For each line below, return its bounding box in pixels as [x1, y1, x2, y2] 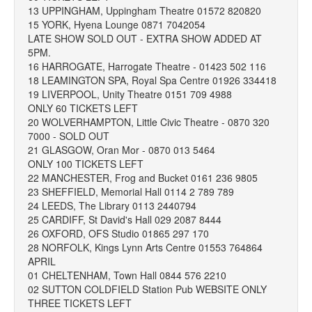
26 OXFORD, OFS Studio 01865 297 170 [28, 226, 209, 240]
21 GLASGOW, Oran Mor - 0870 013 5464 [28, 143, 215, 157]
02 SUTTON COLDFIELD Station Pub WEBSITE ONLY [28, 282, 267, 296]
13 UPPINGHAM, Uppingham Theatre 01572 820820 [28, 3, 261, 17]
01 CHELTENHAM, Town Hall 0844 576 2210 [28, 268, 226, 282]
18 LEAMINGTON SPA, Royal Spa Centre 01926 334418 [28, 73, 276, 87]
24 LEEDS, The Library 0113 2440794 [28, 198, 196, 212]
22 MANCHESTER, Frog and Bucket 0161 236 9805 [28, 171, 258, 185]
